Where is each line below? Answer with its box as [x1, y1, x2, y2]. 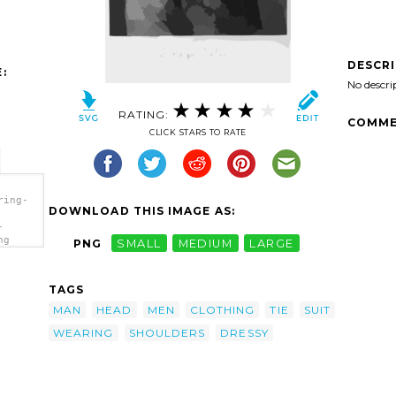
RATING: [118, 107, 173, 121]
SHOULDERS [128, 325, 206, 339]
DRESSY [220, 325, 269, 339]
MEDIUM [178, 236, 233, 250]
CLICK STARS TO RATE [148, 127, 247, 138]
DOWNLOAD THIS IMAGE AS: [49, 204, 235, 218]
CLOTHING [189, 302, 255, 316]
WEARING [53, 325, 114, 339]
